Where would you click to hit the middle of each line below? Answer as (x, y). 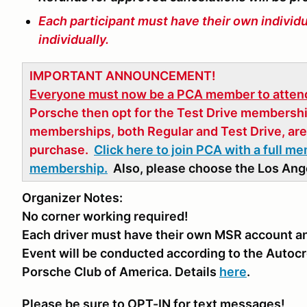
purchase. (62, 150)
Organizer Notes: (72, 198)
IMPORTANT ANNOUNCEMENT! (123, 76)
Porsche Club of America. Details (121, 272)
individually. (74, 39)
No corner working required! (105, 216)
